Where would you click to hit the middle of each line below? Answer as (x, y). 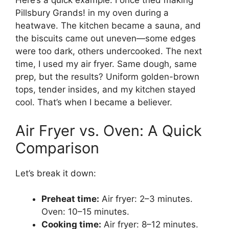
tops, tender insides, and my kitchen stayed (106, 90)
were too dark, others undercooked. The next (109, 51)
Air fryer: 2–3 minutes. (146, 199)
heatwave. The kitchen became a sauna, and (108, 26)
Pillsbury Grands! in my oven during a (92, 13)
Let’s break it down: (56, 173)
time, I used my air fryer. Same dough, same (106, 64)
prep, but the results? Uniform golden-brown (107, 77)
